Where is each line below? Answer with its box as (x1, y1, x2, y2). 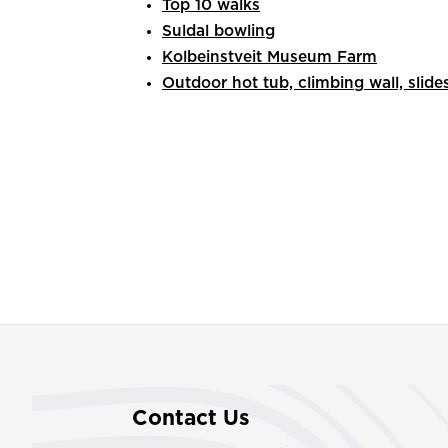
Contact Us (132, 408, 250, 430)
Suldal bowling (162, 24, 275, 40)
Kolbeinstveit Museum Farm (162, 50, 377, 66)
